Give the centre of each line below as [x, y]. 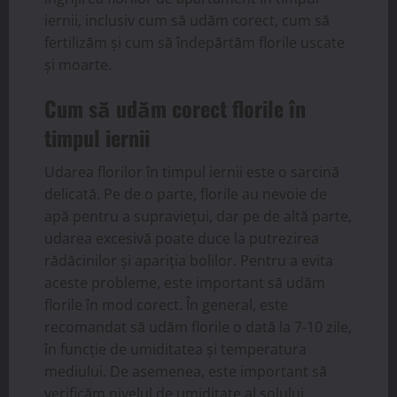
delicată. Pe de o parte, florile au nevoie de [186, 195]
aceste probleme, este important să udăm [185, 283]
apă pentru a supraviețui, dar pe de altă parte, [198, 217]
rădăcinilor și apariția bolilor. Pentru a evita [189, 261]
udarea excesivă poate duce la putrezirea [182, 239]
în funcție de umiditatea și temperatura [175, 350]
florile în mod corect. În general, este [166, 305]
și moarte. [78, 65]
